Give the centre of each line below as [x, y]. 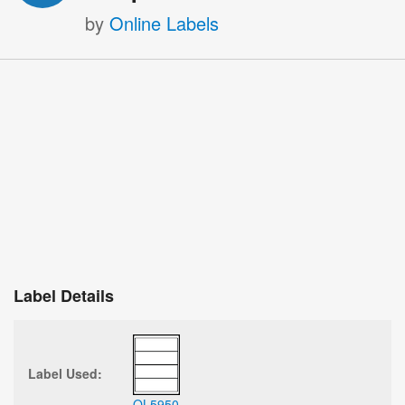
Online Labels [164, 23]
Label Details [64, 295]
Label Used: [65, 373]
